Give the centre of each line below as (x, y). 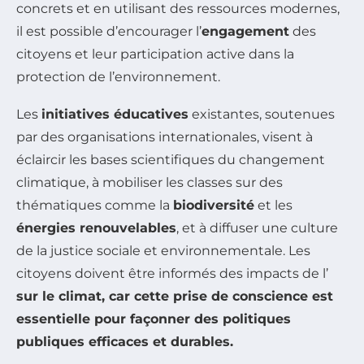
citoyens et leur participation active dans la (155, 54)
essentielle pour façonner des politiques (154, 318)
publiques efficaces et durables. (125, 341)
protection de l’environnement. (118, 76)
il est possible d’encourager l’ (109, 31)
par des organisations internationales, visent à (165, 136)
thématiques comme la (95, 205)
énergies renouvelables (96, 227)
